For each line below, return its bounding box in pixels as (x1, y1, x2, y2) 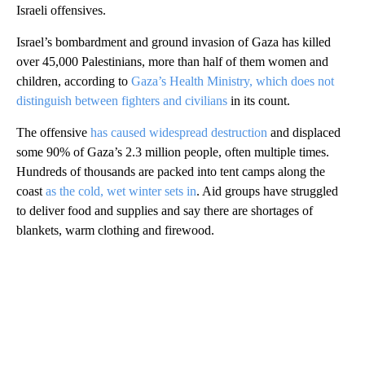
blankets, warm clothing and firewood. (16, 222, 214, 237)
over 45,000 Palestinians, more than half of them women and (16, 54, 328, 68)
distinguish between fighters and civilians (16, 93, 227, 108)
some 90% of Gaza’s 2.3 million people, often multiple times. (16, 144, 329, 159)
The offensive (16, 125, 90, 139)
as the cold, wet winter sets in (46, 183, 196, 198)
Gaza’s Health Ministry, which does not (131, 73, 334, 88)
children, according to (16, 73, 131, 88)
